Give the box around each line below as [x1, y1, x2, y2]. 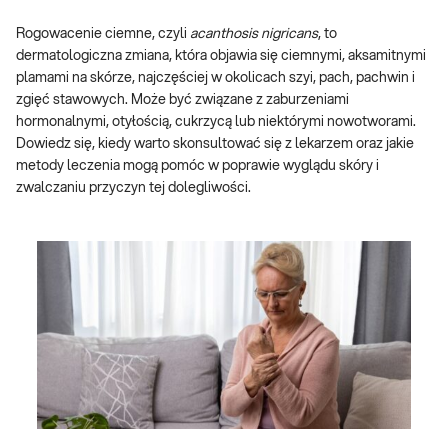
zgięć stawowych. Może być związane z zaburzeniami [16, 93, 349, 107]
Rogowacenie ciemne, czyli [16, 27, 190, 41]
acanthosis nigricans [190, 27, 318, 41]
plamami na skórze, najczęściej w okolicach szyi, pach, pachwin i [16, 71, 415, 85]
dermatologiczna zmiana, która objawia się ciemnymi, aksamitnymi [16, 49, 426, 63]
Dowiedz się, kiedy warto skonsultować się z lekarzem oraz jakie [16, 137, 414, 151]
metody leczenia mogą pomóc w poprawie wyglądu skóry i [16, 159, 379, 173]
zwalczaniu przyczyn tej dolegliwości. [16, 181, 251, 195]
